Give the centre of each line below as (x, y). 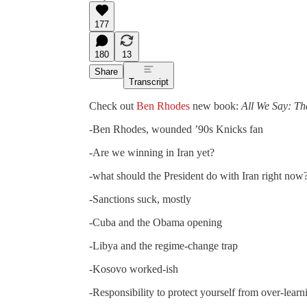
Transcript (149, 82)
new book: (216, 106)
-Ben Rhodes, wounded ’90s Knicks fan (176, 129)
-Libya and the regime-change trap (163, 245)
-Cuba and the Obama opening (156, 222)
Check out (113, 106)
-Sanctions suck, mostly (140, 199)
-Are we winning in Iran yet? (152, 152)
